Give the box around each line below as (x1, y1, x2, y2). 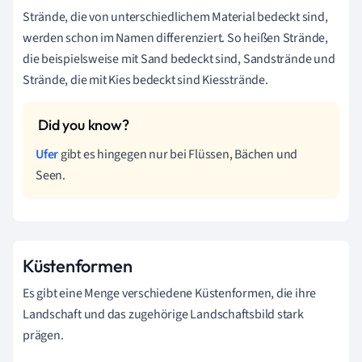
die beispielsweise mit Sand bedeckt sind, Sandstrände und (23, 49, 335, 68)
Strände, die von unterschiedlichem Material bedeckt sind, (23, 7, 328, 26)
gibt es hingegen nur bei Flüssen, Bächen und (58, 145, 298, 163)
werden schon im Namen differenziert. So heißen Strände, (23, 28, 328, 47)
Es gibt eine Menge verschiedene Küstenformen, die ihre (23, 284, 317, 302)
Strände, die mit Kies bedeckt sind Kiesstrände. (23, 70, 268, 89)
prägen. (23, 326, 64, 344)
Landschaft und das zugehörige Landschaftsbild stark (23, 305, 304, 323)
